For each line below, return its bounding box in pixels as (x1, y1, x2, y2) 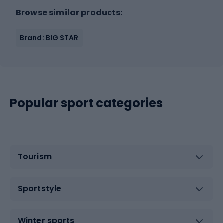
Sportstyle (18, 183, 61, 195)
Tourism (18, 151, 52, 163)
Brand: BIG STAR (20, 32, 79, 43)
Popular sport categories (10, 94, 163, 111)
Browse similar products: (16, 6, 123, 18)
